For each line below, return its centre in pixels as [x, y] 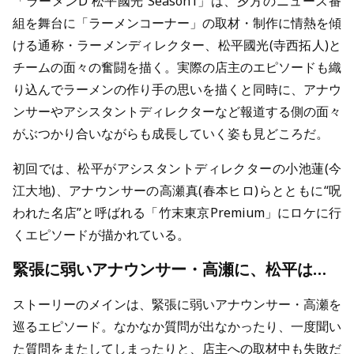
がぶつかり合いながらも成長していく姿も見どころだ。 [171, 134]
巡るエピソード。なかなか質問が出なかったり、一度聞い [177, 327]
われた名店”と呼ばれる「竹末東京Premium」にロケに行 [177, 213]
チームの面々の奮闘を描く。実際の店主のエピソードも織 [177, 68]
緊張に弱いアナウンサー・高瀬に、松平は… [169, 269]
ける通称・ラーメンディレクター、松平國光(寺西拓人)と [177, 45]
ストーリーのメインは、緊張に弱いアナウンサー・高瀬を [177, 305]
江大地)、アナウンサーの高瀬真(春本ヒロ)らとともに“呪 [177, 191]
